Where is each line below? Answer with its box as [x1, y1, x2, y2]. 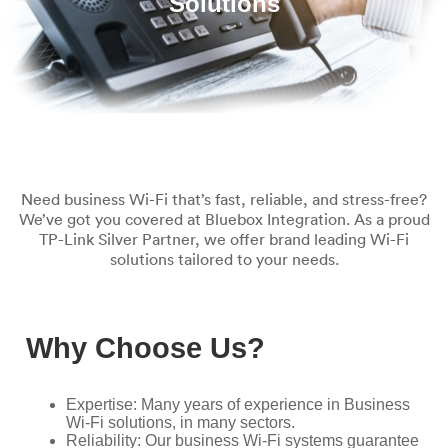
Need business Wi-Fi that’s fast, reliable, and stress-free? [21, 189, 427, 209]
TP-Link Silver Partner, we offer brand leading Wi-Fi [39, 229, 409, 249]
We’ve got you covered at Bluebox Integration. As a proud [18, 209, 430, 229]
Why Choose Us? [26, 332, 265, 364]
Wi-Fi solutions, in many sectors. [66, 414, 295, 431]
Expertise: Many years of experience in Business [66, 396, 410, 413]
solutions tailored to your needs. [109, 249, 339, 269]
